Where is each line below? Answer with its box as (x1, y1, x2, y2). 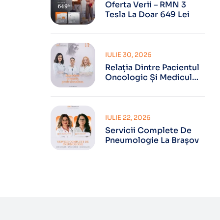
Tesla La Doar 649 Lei (105, 9, 190, 20)
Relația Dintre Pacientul (105, 62, 199, 73)
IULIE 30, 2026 (105, 51, 152, 59)
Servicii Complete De (105, 125, 192, 136)
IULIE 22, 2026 (105, 113, 151, 122)
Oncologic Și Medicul (105, 72, 192, 82)
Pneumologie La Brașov (105, 135, 199, 145)
